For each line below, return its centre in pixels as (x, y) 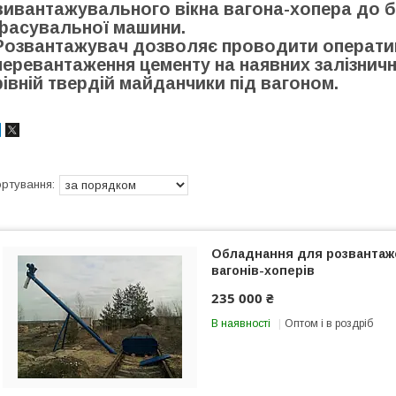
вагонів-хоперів (263, 270)
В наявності (241, 323)
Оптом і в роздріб (329, 323)
